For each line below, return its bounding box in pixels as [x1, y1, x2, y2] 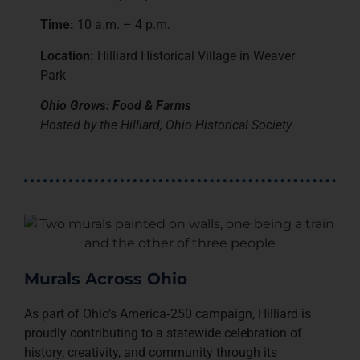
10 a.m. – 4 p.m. [74, 17, 170, 33]
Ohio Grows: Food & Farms [40, 98, 191, 114]
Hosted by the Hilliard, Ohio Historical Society [40, 117, 292, 133]
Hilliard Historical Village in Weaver [94, 47, 295, 63]
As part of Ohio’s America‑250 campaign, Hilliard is [24, 305, 311, 321]
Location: [40, 47, 94, 63]
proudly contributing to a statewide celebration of [24, 325, 302, 341]
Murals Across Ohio [24, 268, 187, 288]
